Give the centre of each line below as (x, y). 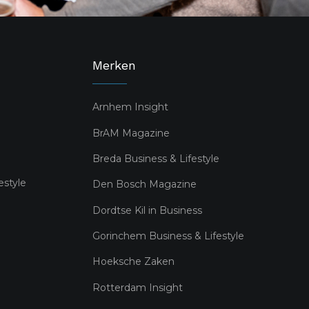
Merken (114, 66)
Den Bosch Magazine (144, 185)
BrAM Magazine (131, 133)
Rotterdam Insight (138, 288)
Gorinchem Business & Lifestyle (168, 236)
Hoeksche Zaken (133, 262)
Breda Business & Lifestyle (156, 159)
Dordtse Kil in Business (147, 211)
